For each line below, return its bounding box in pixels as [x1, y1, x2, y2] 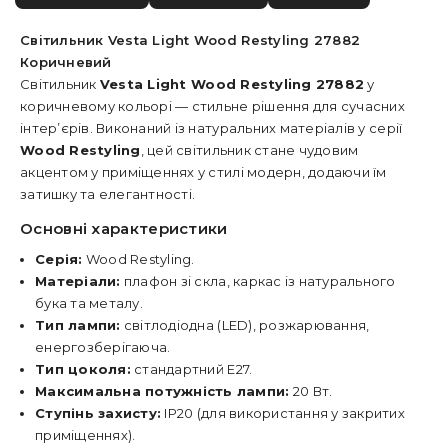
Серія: [35, 251, 83, 267]
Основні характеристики [20, 219, 228, 238]
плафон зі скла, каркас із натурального [120, 273, 396, 289]
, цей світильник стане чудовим [140, 142, 359, 158]
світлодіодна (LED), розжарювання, [120, 317, 370, 333]
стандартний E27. [130, 361, 253, 377]
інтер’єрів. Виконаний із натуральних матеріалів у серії [20, 120, 403, 136]
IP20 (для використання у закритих [161, 405, 406, 421]
